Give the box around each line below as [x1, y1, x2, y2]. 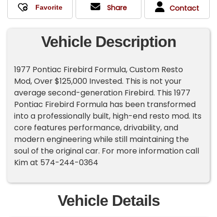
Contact [169, 3, 199, 13]
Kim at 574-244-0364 [14, 156, 99, 168]
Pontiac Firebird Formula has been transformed [14, 98, 196, 110]
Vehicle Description [41, 32, 176, 50]
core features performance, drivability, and [14, 122, 179, 133]
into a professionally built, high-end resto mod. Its [14, 110, 202, 122]
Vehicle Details [57, 192, 160, 210]
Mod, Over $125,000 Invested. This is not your [14, 75, 182, 87]
